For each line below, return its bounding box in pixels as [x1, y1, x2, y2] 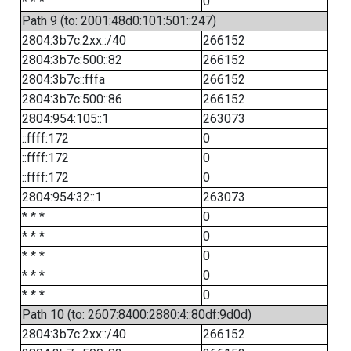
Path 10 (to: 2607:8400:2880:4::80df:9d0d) [21, 307, 251, 322]
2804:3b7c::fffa [21, 72, 105, 87]
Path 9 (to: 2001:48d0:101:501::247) [21, 13, 216, 28]
